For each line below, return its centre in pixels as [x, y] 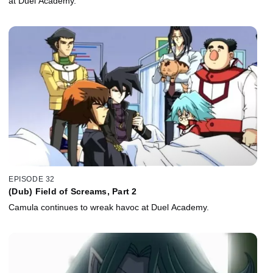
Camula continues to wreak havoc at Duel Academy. [109, 207]
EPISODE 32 [32, 179]
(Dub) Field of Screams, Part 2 [73, 192]
